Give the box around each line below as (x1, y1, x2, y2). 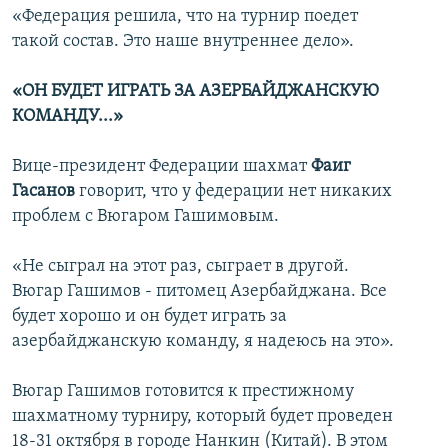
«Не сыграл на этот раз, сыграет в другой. (12, 257, 349, 277)
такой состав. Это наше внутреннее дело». (12, 32, 354, 52)
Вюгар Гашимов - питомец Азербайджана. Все (12, 282, 387, 302)
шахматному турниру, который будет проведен (12, 407, 393, 427)
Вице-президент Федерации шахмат (12, 157, 311, 177)
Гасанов (12, 182, 75, 202)
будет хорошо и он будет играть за (12, 307, 287, 327)
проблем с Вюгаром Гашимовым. (12, 207, 279, 227)
